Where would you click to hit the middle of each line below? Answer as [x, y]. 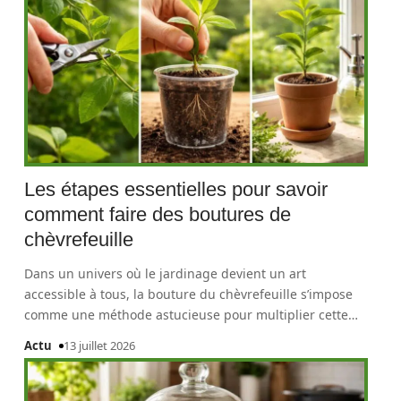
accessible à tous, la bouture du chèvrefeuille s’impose [189, 294]
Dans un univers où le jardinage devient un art [166, 273]
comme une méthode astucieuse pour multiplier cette [187, 315]
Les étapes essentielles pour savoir [176, 189]
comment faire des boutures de [158, 214]
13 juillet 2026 [100, 346]
